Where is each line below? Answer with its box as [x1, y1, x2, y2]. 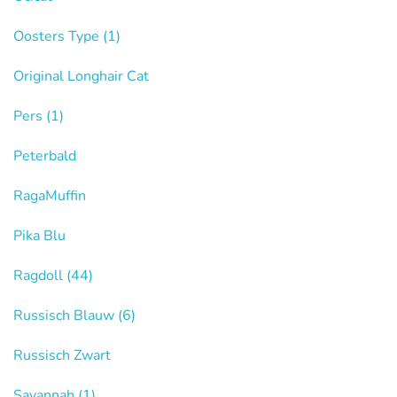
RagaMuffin [13, 186, 86, 206]
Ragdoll [13, 266, 66, 285]
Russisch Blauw [13, 306, 118, 325]
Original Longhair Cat [13, 66, 149, 86]
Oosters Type [13, 27, 103, 46]
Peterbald [13, 146, 76, 166]
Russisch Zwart [13, 346, 111, 365]
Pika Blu [13, 226, 66, 245]
